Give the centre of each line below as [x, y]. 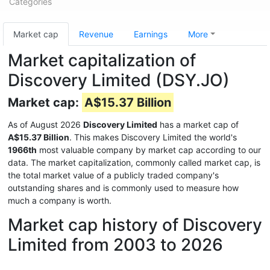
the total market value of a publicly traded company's [113, 175]
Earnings [151, 34]
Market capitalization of [102, 60]
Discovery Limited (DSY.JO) [119, 80]
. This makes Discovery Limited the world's [153, 137]
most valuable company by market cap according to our [149, 150]
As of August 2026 [46, 124]
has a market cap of [198, 124]
